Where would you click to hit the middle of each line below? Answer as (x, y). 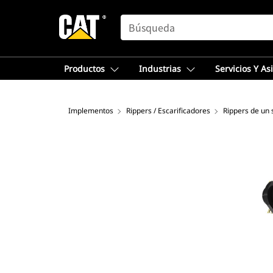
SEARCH (138, 20)
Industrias (160, 69)
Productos (84, 69)
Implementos (91, 111)
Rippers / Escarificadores (168, 111)
